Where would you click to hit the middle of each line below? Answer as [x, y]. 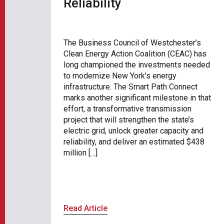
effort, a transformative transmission [127, 109]
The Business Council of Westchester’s [132, 43]
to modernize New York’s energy [120, 76]
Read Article [85, 208]
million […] [80, 153]
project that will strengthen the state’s [129, 120]
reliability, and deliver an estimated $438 [134, 142]
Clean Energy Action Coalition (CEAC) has [135, 54]
